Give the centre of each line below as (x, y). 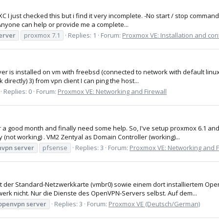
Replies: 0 (18, 91)
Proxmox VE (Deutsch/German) (154, 204)
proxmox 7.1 (42, 35)
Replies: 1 (82, 35)
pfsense (55, 147)
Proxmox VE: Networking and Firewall (112, 91)
